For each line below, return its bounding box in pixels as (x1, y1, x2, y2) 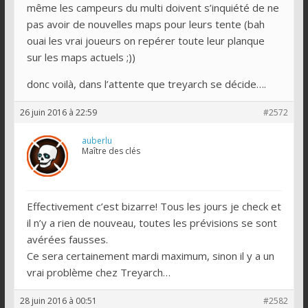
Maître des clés (81, 144, 140, 157)
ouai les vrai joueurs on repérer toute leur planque (26, 33, 265, 47)
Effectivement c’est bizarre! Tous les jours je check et (26, 199, 281, 213)
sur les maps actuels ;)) (26, 49, 135, 64)
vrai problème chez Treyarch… (26, 265, 170, 279)
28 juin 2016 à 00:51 (19, 294, 97, 307)
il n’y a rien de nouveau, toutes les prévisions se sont (26, 215, 277, 230)
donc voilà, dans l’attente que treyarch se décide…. (26, 76, 266, 91)
